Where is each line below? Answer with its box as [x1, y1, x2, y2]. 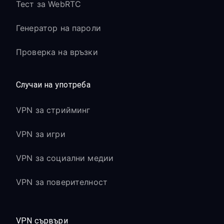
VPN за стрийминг [16, 105, 90, 115]
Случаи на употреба [16, 80, 90, 89]
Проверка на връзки [16, 47, 98, 57]
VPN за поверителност [16, 177, 107, 187]
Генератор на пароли [16, 23, 101, 33]
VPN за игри [16, 129, 65, 139]
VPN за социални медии [16, 153, 114, 163]
